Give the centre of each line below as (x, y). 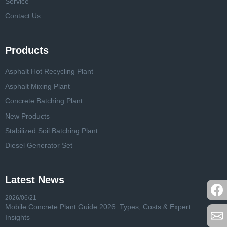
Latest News (35, 180)
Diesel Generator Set (39, 145)
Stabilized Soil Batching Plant (51, 130)
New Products (27, 116)
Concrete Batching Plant (44, 101)
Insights (17, 218)
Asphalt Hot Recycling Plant (49, 71)
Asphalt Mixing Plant (37, 86)
